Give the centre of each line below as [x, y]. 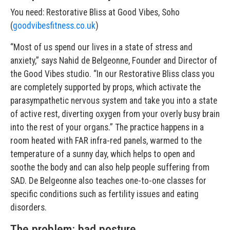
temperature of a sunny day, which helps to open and [103, 154]
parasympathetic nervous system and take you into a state [114, 101]
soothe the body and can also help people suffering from [110, 168]
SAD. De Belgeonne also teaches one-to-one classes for [108, 181]
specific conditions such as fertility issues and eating [104, 194]
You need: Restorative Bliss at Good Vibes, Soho [95, 13]
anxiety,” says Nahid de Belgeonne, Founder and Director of [114, 61]
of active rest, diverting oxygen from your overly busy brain [115, 114]
